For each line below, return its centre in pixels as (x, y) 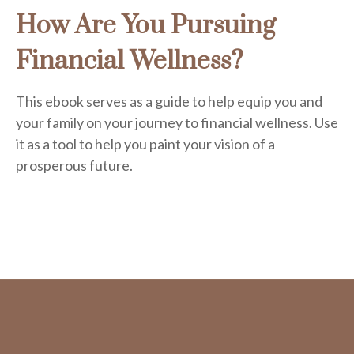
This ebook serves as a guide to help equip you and (169, 102)
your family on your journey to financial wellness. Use (177, 123)
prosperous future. (74, 166)
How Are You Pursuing (146, 26)
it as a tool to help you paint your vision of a (145, 144)
